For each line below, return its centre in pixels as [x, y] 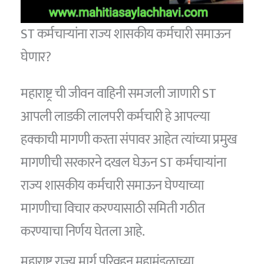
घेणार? [36, 57]
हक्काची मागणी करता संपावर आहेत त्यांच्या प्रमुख [129, 140]
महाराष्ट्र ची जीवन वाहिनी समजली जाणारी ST [118, 94]
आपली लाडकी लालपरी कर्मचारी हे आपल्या [115, 117]
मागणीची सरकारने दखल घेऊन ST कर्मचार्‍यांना [123, 163]
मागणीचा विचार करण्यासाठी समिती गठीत [113, 209]
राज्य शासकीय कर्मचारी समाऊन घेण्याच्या [112, 186]
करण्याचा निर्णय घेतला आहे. [83, 232]
